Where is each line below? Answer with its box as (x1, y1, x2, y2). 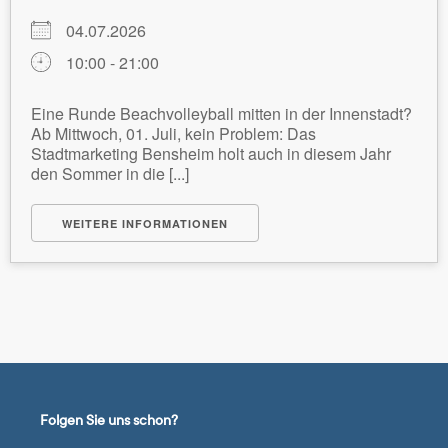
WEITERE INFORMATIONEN (62, 216, 228, 231)
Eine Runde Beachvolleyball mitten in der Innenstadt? (31, 102, 412, 125)
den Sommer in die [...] (31, 162, 189, 185)
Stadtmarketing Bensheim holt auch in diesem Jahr (31, 142, 391, 165)
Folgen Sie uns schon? (40, 412, 178, 429)
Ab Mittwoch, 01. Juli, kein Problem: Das (31, 122, 316, 145)
